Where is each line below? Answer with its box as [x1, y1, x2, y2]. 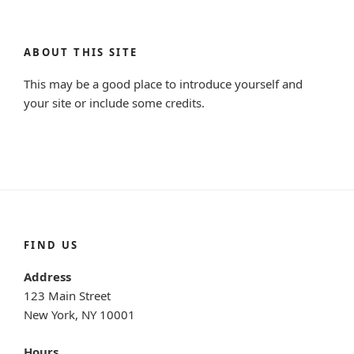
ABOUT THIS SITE [24, 44, 138, 59]
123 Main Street [24, 288, 111, 304]
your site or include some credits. [24, 95, 205, 111]
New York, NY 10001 [24, 307, 135, 323]
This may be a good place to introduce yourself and [24, 76, 303, 92]
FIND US [24, 237, 79, 252]
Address [24, 269, 71, 285]
